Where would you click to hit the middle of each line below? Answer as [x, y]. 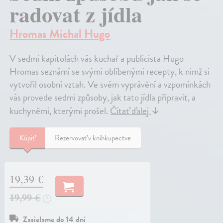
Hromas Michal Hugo [60, 34]
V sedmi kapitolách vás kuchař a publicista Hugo [97, 58]
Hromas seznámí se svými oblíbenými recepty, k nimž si [110, 71]
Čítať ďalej [131, 111]
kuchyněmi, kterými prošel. [60, 111]
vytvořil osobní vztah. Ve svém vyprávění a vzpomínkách [110, 84]
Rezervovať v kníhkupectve [93, 138]
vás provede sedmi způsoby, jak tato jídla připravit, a [103, 97]
